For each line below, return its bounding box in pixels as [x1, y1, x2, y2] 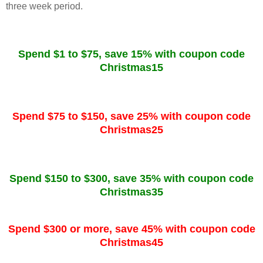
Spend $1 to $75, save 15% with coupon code [18, 48, 245, 60]
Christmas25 [100, 123, 163, 136]
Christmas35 [100, 186, 163, 198]
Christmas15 [100, 61, 163, 73]
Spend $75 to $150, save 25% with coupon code [12, 110, 251, 122]
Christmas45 [100, 236, 163, 248]
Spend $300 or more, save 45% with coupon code [8, 222, 255, 235]
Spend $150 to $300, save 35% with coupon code [9, 172, 254, 184]
